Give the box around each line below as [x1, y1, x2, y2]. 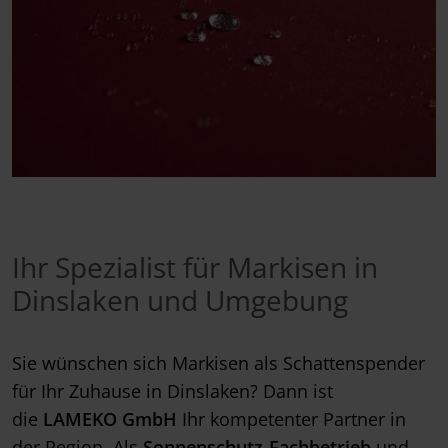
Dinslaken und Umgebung [12, 281, 348, 320]
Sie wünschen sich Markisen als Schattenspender [12, 351, 425, 376]
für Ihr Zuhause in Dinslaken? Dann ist [12, 379, 333, 404]
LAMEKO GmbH [43, 407, 177, 432]
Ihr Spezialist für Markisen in [12, 248, 378, 287]
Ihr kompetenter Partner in [177, 407, 406, 432]
